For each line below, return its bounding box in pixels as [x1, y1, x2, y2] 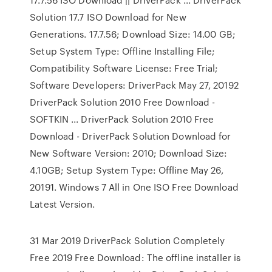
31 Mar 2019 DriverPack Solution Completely [30, 234, 225, 247]
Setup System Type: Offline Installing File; [30, 44, 216, 58]
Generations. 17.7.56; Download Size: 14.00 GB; [30, 27, 236, 41]
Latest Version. [30, 197, 95, 211]
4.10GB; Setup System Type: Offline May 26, [30, 163, 224, 177]
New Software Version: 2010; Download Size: [30, 146, 228, 160]
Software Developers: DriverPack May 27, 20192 [30, 78, 241, 92]
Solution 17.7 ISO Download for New [30, 10, 186, 24]
